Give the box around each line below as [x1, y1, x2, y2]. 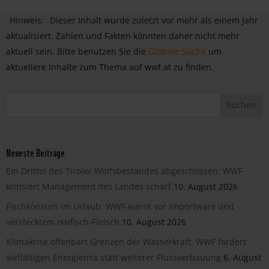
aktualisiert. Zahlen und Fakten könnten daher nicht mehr [6, 29, 240, 41]
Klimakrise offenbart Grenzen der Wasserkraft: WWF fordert [6, 235, 246, 247]
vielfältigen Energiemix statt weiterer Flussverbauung [6, 251, 221, 263]
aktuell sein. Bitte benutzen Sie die [6, 45, 148, 57]
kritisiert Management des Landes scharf [6, 180, 171, 192]
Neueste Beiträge [6, 143, 65, 160]
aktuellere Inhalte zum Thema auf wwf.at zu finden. [6, 61, 214, 73]
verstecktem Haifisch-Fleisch [6, 216, 119, 228]
